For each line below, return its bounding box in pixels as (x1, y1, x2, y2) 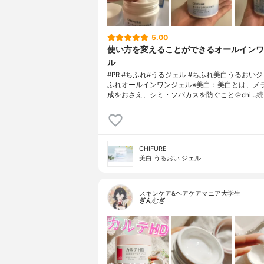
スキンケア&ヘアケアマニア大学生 (139, 190, 240, 198)
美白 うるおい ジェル (139, 154, 201, 163)
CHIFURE (139, 145, 166, 153)
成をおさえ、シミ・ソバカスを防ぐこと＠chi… (107, 91, 256, 100)
